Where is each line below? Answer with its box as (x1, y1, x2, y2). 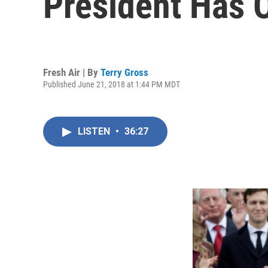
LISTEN (78, 126, 112, 137)
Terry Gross (100, 66, 148, 78)
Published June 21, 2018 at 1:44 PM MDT (43, 79, 180, 89)
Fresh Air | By (43, 66, 100, 78)
